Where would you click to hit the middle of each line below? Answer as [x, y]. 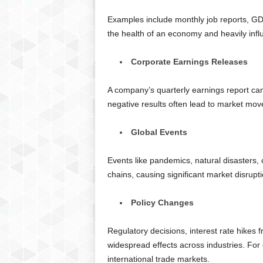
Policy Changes [162, 203]
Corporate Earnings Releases [189, 62]
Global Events [159, 132]
